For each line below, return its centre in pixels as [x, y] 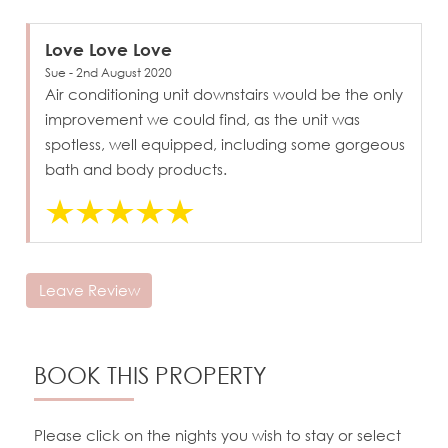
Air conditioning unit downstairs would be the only [224, 93]
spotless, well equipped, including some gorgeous [225, 143]
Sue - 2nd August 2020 [109, 72]
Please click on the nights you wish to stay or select [217, 435]
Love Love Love [109, 49]
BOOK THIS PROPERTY [150, 374]
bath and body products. [136, 168]
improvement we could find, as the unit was [203, 118]
